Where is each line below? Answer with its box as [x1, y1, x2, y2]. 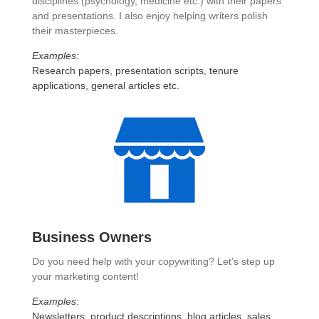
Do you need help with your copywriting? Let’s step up [31, 256, 275, 268]
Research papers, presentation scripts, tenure [31, 65, 239, 77]
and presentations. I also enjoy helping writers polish [31, 10, 268, 22]
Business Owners [31, 229, 152, 246]
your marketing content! [31, 271, 139, 283]
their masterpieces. [31, 25, 118, 37]
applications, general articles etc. [31, 80, 179, 92]
